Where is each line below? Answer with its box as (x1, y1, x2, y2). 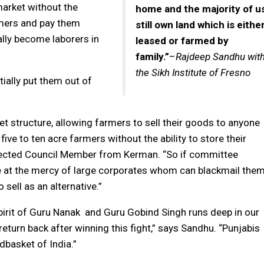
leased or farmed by (136, 34, 229, 47)
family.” (136, 50, 169, 62)
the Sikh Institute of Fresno (136, 66, 250, 78)
